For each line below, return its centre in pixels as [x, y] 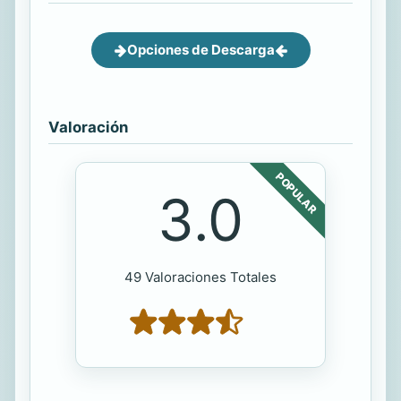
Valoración [88, 128]
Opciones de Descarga [200, 50]
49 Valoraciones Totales [200, 277]
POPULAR [296, 193]
